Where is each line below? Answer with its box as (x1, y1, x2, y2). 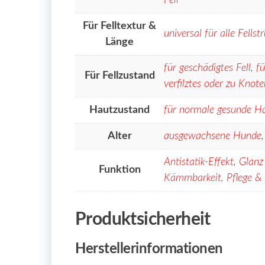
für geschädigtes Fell (164, 63, 251, 74)
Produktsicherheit (75, 211, 211, 229)
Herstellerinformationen (75, 242, 223, 257)
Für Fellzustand (84, 70, 155, 82)
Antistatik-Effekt (164, 157, 234, 168)
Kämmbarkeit (164, 173, 221, 184)
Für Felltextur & (83, 21, 156, 32)
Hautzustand (89, 105, 150, 116)
